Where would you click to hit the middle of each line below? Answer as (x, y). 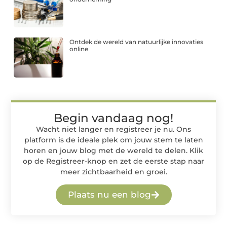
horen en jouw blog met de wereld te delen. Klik (113, 150)
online (79, 49)
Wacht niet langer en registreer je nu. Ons (113, 129)
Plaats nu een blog (109, 195)
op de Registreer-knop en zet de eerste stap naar (113, 161)
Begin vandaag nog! (113, 118)
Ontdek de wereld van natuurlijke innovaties (137, 42)
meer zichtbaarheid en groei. (113, 172)
